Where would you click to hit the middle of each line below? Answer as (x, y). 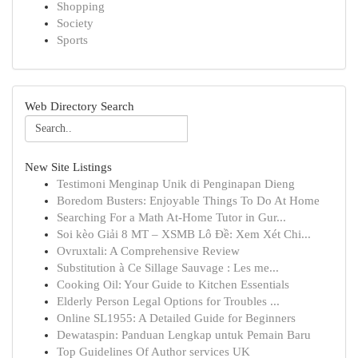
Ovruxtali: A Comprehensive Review (148, 251)
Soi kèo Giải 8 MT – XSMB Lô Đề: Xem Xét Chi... (184, 234)
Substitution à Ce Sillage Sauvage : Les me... (168, 268)
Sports (72, 40)
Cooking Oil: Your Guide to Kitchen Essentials (173, 284)
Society (75, 23)
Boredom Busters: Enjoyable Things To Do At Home (188, 201)
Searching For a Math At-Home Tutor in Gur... (171, 217)
